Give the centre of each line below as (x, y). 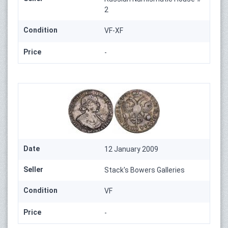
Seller (33, 169)
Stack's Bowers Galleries (145, 170)
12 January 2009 (132, 149)
